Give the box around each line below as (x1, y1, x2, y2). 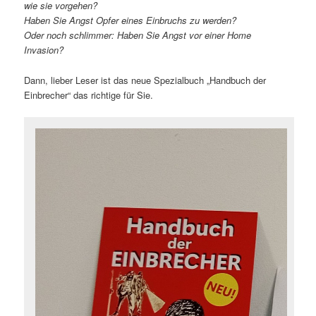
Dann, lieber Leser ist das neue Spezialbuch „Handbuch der (24, 73, 267, 87)
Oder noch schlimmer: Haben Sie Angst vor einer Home (24, 28, 252, 42)
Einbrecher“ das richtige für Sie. (24, 87, 154, 102)
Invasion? (24, 43, 64, 57)
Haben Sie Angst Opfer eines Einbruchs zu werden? (24, 13, 237, 28)
